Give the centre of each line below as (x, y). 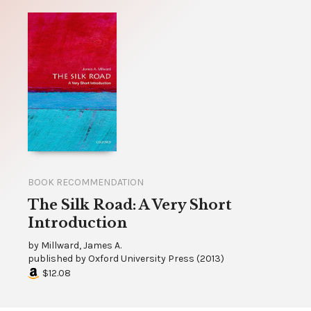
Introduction (77, 222)
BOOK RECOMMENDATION (86, 182)
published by (58, 258)
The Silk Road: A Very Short (130, 204)
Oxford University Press (141, 258)
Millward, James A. (81, 245)
